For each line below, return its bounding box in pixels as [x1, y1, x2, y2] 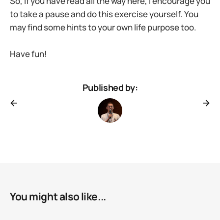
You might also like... [10, 190, 106, 204]
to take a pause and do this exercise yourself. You [10, 8, 198, 20]
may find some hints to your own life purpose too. [10, 22, 196, 33]
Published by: [82, 82, 138, 94]
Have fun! [10, 48, 47, 60]
